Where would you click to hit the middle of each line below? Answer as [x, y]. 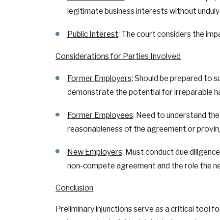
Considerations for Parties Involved [118, 56]
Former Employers [99, 79]
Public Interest [93, 34]
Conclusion [75, 188]
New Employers [95, 152]
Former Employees [100, 115]
